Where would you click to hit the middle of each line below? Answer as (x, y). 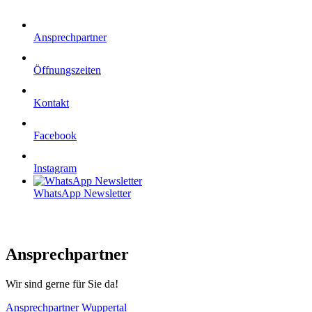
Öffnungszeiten (67, 70)
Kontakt (51, 103)
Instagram (55, 168)
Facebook (55, 135)
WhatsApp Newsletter (82, 193)
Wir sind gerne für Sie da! (62, 283)
